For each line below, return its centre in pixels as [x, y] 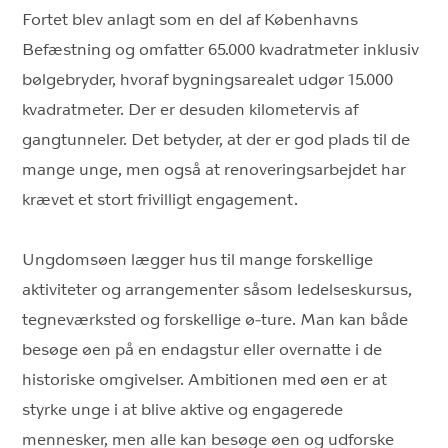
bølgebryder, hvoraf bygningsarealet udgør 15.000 [208, 80]
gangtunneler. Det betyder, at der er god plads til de [216, 140]
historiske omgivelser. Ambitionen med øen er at [205, 380]
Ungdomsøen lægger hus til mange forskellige [198, 260]
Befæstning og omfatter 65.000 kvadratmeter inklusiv [221, 50]
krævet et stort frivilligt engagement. [160, 200]
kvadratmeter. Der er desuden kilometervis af [190, 110]
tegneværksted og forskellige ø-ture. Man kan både [215, 320]
